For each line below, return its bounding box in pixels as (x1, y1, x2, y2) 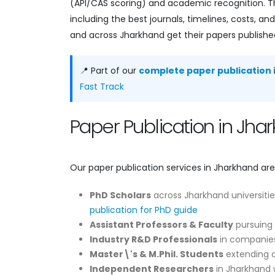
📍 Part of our (80, 64, 139, 77)
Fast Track (80, 80, 124, 93)
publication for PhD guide (90, 203, 198, 216)
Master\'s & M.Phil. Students (90, 247, 223, 260)
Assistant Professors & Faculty (90, 218, 233, 231)
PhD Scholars (90, 188, 151, 201)
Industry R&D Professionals (90, 233, 217, 246)
